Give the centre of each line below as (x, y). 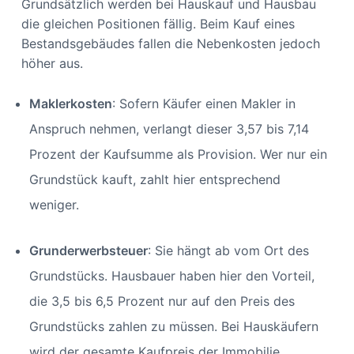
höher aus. (52, 63)
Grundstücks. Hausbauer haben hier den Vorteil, (171, 275)
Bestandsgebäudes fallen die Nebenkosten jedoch (170, 43)
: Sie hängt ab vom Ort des (228, 250)
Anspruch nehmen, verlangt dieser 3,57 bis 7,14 (169, 128)
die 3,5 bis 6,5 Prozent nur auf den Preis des (162, 301)
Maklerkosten (70, 103)
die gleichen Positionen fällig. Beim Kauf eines (158, 23)
